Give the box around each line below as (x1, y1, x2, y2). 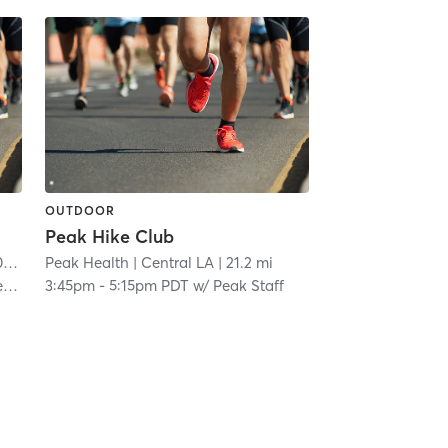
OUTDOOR (44, 202, 115, 218)
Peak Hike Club (44, 225, 174, 249)
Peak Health (44, 253, 129, 273)
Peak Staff (212, 276, 284, 296)
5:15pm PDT (108, 276, 189, 296)
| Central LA (128, 253, 214, 273)
